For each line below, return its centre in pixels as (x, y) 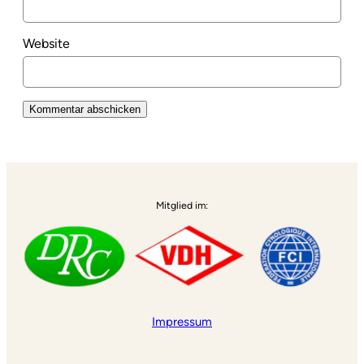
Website (46, 44)
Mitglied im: (182, 206)
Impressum (182, 321)
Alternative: (56, 139)
